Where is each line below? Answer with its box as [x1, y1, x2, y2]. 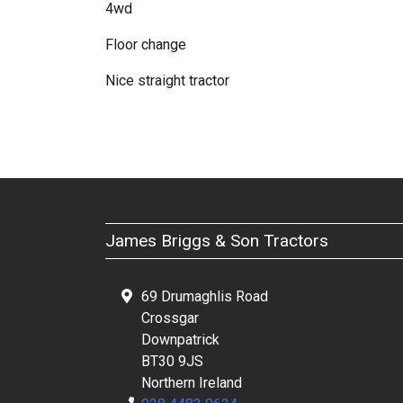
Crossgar [141, 309, 199, 327]
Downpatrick [141, 331, 219, 348]
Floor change [105, 36, 186, 53]
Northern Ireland [141, 374, 242, 391]
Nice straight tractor [105, 72, 229, 89]
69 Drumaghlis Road [141, 288, 268, 305]
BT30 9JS [141, 353, 203, 370]
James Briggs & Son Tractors [105, 230, 328, 251]
